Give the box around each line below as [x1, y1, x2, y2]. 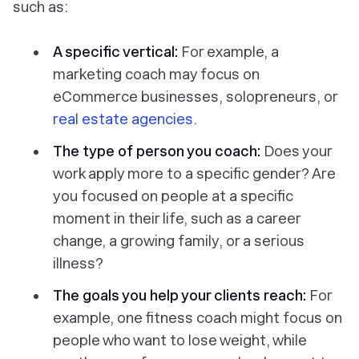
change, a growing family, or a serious [53, 232, 305, 249]
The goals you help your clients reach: [53, 287, 309, 304]
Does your [264, 143, 332, 159]
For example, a [178, 43, 279, 60]
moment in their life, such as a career [53, 210, 301, 227]
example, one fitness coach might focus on [53, 309, 342, 326]
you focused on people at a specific [53, 188, 293, 204]
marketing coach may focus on [53, 66, 260, 83]
